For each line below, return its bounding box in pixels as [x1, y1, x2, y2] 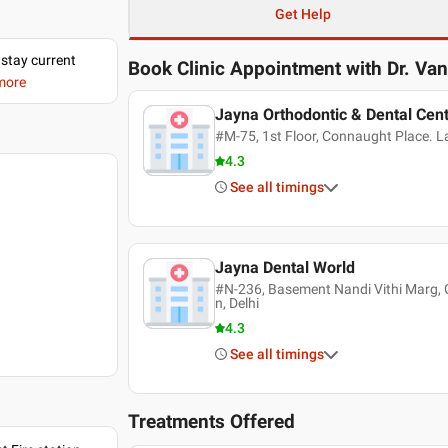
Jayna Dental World [214, 258, 355, 277]
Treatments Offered [128, 411, 296, 433]
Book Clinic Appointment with [128, 58, 383, 80]
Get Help [274, 6, 331, 22]
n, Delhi [214, 295, 259, 311]
